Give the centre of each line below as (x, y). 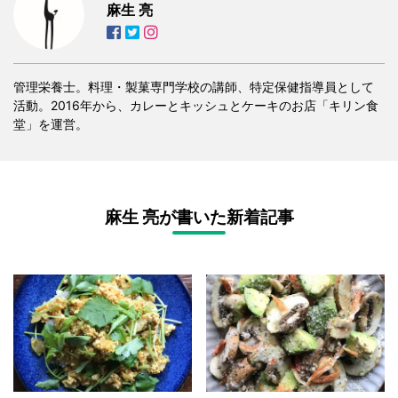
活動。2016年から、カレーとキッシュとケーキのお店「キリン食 (196, 106)
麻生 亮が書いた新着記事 (199, 218)
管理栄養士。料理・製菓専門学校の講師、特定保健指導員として (194, 87)
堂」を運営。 (51, 124)
